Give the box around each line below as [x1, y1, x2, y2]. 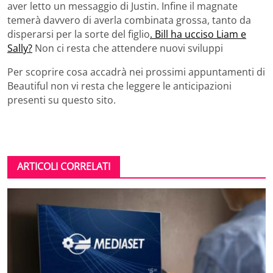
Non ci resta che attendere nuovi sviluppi [32, 41, 223, 55]
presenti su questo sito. [7, 93, 116, 107]
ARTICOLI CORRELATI [17, 159, 110, 173]
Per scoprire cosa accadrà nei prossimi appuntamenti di [7, 65, 265, 79]
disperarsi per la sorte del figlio [7, 27, 150, 41]
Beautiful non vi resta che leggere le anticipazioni [7, 79, 232, 93]
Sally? [7, 41, 32, 55]
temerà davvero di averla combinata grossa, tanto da [7, 13, 251, 27]
